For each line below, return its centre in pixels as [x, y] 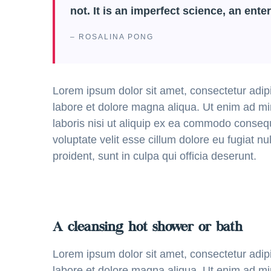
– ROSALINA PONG [112, 37]
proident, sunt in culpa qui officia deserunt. [155, 156]
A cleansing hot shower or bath [148, 228]
